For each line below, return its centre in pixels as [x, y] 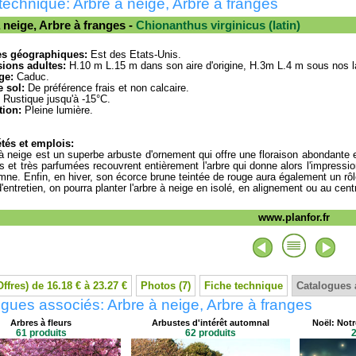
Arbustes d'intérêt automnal [210, 323]
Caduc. [31, 77]
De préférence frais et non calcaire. [107, 88]
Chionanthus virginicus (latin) [218, 25]
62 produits [210, 333]
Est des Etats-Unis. [134, 55]
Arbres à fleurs [41, 323]
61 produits [41, 333]
